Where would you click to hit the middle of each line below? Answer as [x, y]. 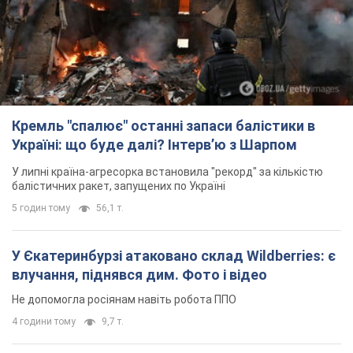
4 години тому [44, 321]
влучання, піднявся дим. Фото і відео [139, 274]
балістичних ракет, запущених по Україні [119, 186]
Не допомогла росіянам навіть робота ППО [124, 299]
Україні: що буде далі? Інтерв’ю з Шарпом [154, 144]
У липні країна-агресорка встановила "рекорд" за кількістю [167, 171]
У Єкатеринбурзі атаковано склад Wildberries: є [174, 255]
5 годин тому [41, 208]
